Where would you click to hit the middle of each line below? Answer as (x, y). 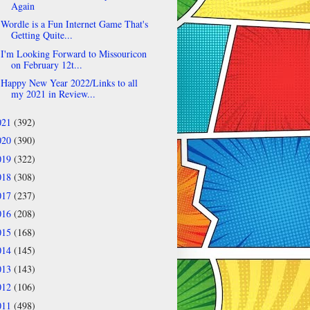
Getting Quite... (42, 35)
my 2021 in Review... (53, 94)
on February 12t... (46, 64)
